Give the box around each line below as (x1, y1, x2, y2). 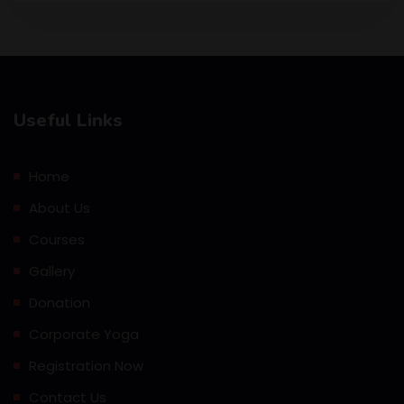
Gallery (29, 262, 75, 281)
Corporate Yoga (29, 325, 139, 344)
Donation (29, 293, 90, 313)
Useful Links (14, 108, 123, 133)
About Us (29, 198, 90, 218)
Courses (29, 230, 85, 250)
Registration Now (29, 356, 143, 376)
